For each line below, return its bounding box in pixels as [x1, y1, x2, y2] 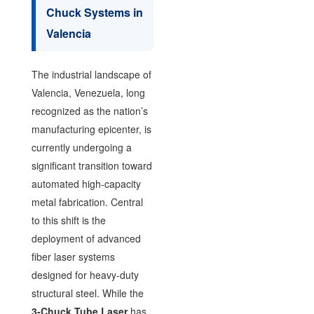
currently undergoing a [31, 140, 132, 154]
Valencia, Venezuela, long [31, 86, 145, 100]
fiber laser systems [31, 250, 115, 264]
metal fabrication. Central [31, 195, 143, 209]
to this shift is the [31, 213, 106, 227]
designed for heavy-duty [31, 268, 139, 282]
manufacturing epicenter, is [31, 122, 151, 136]
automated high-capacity [31, 177, 141, 191]
